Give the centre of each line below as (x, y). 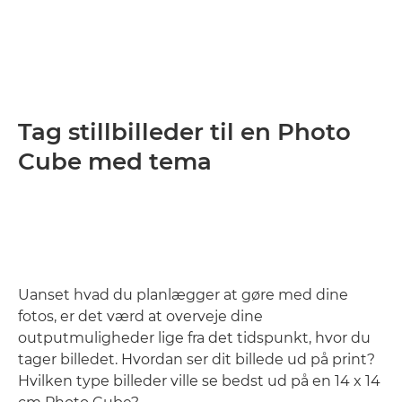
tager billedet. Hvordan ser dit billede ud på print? (197, 359)
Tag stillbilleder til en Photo (184, 132)
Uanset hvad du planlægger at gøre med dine (183, 295)
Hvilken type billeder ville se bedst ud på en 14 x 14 (199, 381)
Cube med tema (115, 162)
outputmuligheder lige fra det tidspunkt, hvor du (194, 338)
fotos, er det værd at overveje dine (140, 316)
